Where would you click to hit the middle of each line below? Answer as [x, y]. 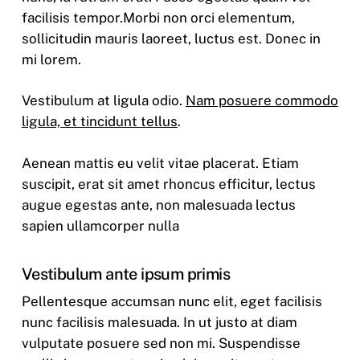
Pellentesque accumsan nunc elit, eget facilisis [172, 302]
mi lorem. [51, 59]
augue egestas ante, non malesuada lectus [158, 205]
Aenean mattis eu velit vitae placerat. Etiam [160, 163]
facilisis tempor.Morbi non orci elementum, [158, 17]
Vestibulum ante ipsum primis [126, 274]
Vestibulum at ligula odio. [103, 101]
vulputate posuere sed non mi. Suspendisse [161, 344]
